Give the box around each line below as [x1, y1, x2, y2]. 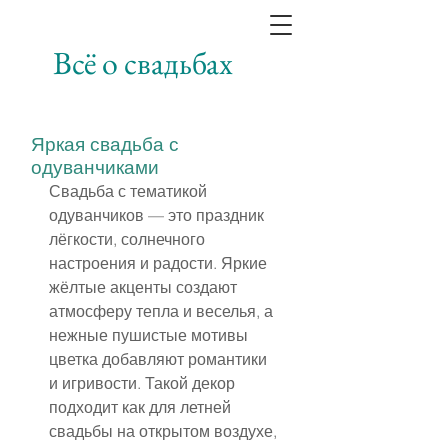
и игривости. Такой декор [49, 373, 239, 393]
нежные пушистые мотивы [49, 325, 252, 345]
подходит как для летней [49, 397, 235, 417]
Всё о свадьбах [53, 42, 233, 83]
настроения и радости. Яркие [49, 253, 271, 273]
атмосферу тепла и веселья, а [49, 301, 277, 321]
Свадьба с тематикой [49, 181, 211, 201]
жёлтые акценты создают [49, 277, 241, 297]
